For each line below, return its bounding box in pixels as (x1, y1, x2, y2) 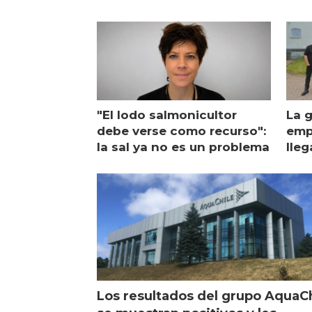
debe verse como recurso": (97, 124, 267, 139)
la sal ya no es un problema (97, 140, 270, 155)
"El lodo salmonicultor (97, 108, 237, 123)
